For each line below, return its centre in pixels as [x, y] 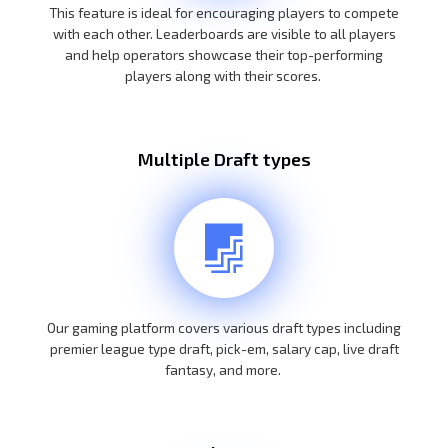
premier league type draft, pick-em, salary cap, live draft [224, 348]
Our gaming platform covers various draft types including [224, 327]
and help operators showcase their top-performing [224, 54]
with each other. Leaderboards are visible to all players [224, 33]
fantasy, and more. [224, 369]
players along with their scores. [224, 75]
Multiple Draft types [224, 158]
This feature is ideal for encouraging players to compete [224, 12]
